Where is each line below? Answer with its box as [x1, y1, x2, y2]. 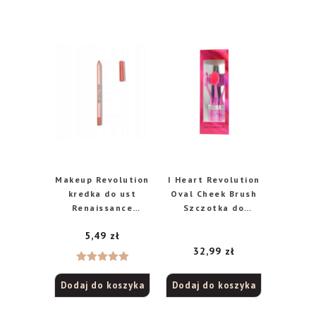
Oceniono [83, 265, 122, 276]
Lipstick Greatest [59, 216, 146, 227]
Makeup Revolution [55, 174, 150, 185]
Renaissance [71, 202, 133, 213]
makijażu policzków [166, 216, 262, 227]
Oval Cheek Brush [171, 188, 257, 199]
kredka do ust [68, 188, 137, 199]
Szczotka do [183, 202, 245, 213]
